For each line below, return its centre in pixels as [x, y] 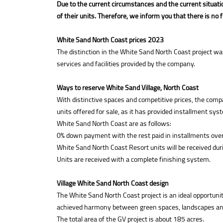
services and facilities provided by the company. [126, 64]
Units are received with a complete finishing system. [134, 159]
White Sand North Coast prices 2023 [110, 40]
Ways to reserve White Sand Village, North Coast [128, 88]
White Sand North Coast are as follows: [114, 123]
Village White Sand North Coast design [113, 183]
